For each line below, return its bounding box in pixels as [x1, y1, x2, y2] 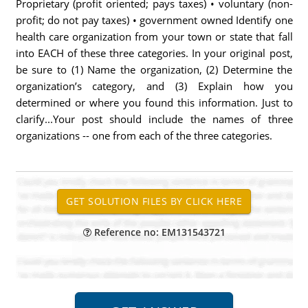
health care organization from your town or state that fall [15, 30, 293, 43]
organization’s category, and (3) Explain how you [15, 79, 293, 93]
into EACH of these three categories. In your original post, [15, 46, 293, 60]
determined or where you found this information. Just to [15, 96, 293, 109]
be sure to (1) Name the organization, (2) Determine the [15, 63, 293, 76]
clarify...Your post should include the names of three [15, 112, 293, 126]
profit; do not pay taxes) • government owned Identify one [15, 13, 293, 27]
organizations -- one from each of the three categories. [15, 129, 272, 142]
